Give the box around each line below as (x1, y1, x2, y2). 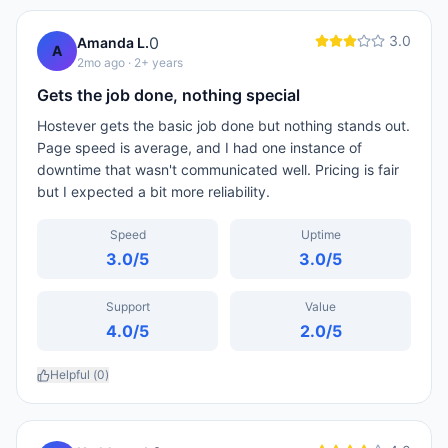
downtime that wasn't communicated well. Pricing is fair (37, 161, 399, 178)
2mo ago (77, 55, 125, 70)
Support (105, 299, 150, 314)
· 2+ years (125, 55, 183, 70)
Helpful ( (50, 367, 97, 382)
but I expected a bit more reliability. (37, 183, 270, 200)
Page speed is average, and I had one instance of (37, 139, 362, 156)
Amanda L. (77, 34, 149, 51)
